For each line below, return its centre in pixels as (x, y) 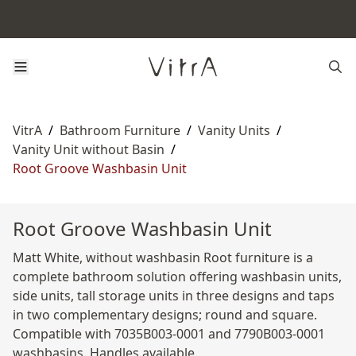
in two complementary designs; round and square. (165, 315)
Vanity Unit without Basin (89, 149)
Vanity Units (234, 130)
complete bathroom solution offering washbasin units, (177, 277)
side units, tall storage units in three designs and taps (174, 296)
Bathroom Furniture (120, 130)
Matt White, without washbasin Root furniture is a (163, 257)
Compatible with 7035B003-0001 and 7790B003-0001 (169, 334)
